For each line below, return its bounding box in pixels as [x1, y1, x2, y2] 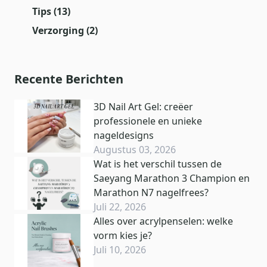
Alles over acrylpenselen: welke [94, 214, 234, 228]
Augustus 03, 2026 [94, 142, 176, 156]
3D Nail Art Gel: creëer [94, 100, 194, 113]
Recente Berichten [14, 70, 123, 87]
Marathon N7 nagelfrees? [94, 185, 209, 199]
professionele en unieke [94, 114, 203, 128]
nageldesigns [94, 128, 154, 142]
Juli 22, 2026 [94, 200, 147, 213]
